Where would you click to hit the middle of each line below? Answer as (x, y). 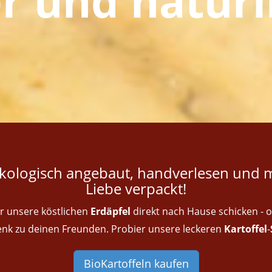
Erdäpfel (110, 211)
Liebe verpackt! (136, 189)
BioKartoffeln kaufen (136, 263)
